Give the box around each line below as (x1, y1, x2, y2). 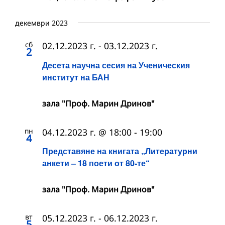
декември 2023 (15, 18, 68, 28)
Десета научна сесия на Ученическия (42, 59, 190, 71)
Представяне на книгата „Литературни (42, 145, 197, 157)
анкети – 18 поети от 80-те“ (42, 157, 150, 169)
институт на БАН (42, 71, 109, 83)
